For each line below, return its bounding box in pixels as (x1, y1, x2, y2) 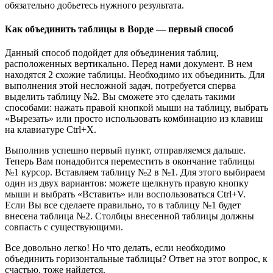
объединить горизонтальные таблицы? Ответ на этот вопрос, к (5, 253, 268, 264)
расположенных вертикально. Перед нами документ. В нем (5, 58, 252, 69)
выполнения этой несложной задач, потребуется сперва (5, 80, 236, 91)
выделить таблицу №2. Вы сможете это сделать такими (5, 91, 235, 102)
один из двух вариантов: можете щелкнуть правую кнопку (5, 178, 249, 189)
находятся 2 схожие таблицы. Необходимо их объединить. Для (5, 69, 264, 80)
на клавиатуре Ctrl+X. (5, 124, 96, 135)
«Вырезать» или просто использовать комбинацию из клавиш (5, 113, 263, 124)
